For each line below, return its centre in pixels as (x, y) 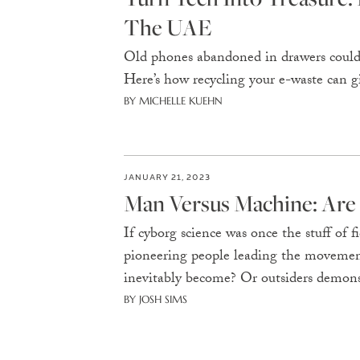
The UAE (168, 27)
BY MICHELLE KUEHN (173, 101)
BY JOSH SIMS (155, 299)
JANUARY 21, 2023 (167, 176)
